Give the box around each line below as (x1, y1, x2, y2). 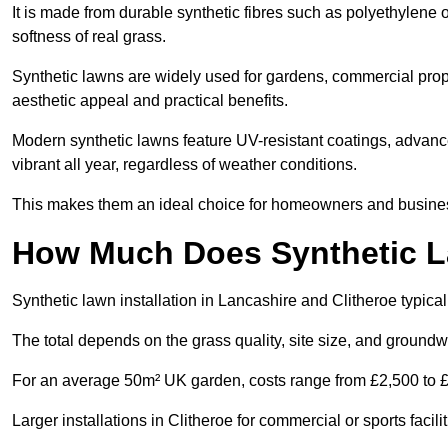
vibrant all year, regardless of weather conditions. (12, 156, 357, 174)
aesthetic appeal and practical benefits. (12, 92, 288, 110)
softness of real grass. (12, 28, 166, 46)
